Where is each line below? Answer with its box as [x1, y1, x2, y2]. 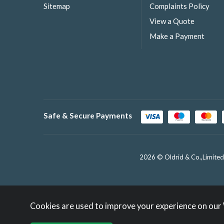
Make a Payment [149, 31, 204, 41]
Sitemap [43, 1, 70, 11]
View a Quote [149, 16, 194, 26]
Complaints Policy [149, 1, 209, 11]
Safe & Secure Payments [43, 111, 132, 120]
